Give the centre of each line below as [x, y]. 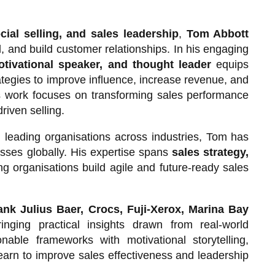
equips [230, 64]
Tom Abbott [218, 33]
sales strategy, [211, 152]
